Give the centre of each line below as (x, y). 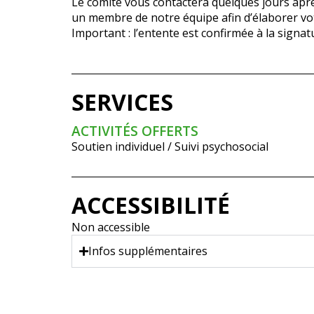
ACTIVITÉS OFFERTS (135, 131)
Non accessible (111, 227)
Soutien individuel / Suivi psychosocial (170, 146)
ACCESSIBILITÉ (151, 205)
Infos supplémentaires (148, 251)
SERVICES (122, 102)
